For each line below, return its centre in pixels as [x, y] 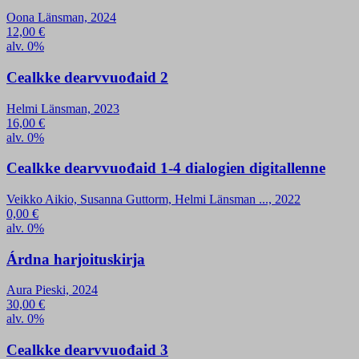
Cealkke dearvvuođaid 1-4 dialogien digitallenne [166, 168]
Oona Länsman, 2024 [61, 18]
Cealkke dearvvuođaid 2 [87, 77]
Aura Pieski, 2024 [52, 290]
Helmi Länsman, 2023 [63, 108]
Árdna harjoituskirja [76, 259]
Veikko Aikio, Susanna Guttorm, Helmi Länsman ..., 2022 [153, 200]
